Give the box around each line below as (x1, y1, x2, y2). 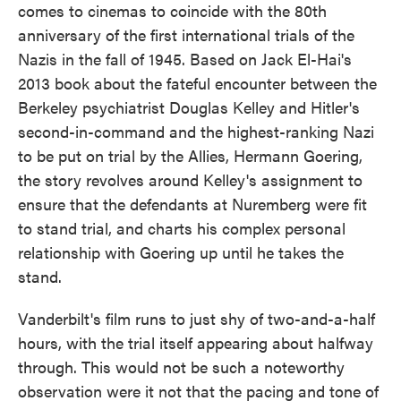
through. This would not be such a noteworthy (18, 355, 345, 378)
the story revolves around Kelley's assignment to (18, 168, 363, 191)
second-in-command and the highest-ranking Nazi (18, 120, 374, 142)
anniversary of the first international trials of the (18, 23, 354, 46)
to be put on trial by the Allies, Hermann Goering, (18, 144, 363, 166)
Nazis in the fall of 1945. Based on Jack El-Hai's (18, 47, 352, 70)
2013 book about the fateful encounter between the (18, 72, 377, 94)
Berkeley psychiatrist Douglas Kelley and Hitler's (18, 96, 360, 118)
